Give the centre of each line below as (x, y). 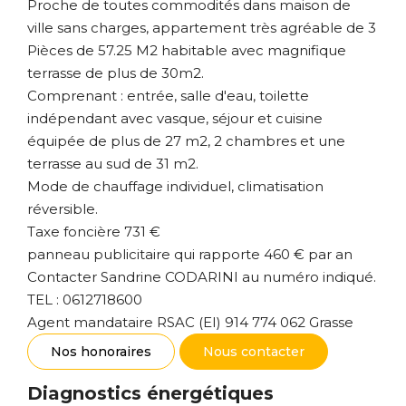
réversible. (63, 209)
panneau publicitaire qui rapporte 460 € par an (190, 254)
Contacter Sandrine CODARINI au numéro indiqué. (202, 277)
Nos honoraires (101, 352)
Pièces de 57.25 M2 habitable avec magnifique (187, 50)
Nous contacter (254, 352)
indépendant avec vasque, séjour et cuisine (175, 118)
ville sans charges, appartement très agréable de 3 (202, 28)
